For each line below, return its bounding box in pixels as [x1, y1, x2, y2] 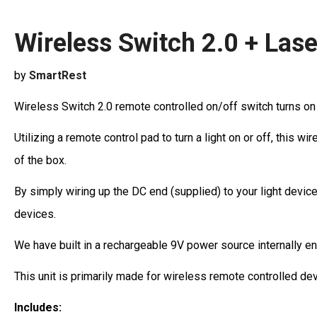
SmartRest [29, 69, 86, 83]
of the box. [14, 154, 72, 168]
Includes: [14, 301, 64, 315]
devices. [14, 207, 59, 221]
